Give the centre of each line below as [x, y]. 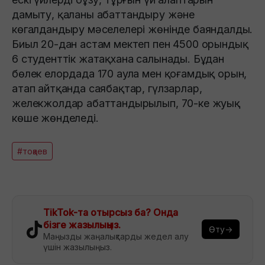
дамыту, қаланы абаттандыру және [104, 14]
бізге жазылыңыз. [82, 224]
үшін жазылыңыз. [77, 247]
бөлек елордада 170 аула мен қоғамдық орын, [130, 73]
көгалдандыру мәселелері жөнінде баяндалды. [132, 29]
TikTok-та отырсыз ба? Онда [111, 212]
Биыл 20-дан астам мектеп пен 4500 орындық [130, 44]
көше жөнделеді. [55, 118]
